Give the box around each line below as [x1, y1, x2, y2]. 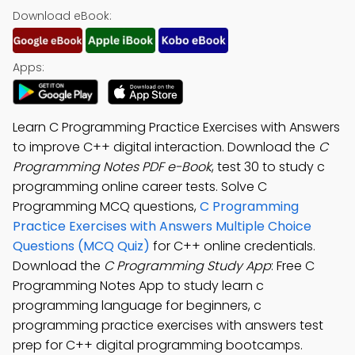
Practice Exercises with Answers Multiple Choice [13, 217, 311, 235]
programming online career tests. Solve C [13, 177, 267, 196]
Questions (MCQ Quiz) [13, 237, 150, 255]
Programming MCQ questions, [13, 197, 200, 216]
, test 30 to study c [212, 158, 325, 176]
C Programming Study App [104, 257, 271, 275]
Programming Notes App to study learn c [13, 277, 264, 295]
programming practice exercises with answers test [13, 316, 323, 334]
